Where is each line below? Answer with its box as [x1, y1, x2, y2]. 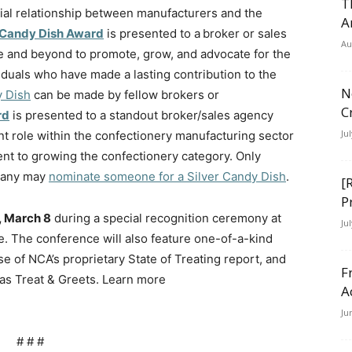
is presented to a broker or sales [104, 26, 287, 41]
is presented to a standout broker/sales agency [9, 108, 273, 123]
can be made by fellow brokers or [31, 87, 219, 102]
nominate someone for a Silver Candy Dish [49, 169, 286, 184]
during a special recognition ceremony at [51, 211, 281, 225]
